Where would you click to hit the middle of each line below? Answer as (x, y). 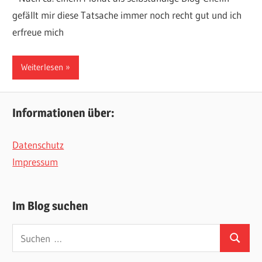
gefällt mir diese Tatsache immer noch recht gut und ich (127, 15)
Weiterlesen (42, 67)
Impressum (35, 161)
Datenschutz (38, 144)
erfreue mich (38, 32)
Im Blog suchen (51, 206)
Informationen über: (63, 113)
